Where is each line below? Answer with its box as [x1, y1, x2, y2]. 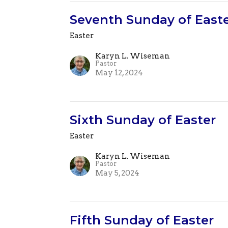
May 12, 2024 [95, 68, 144, 78]
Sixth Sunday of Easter [70, 112, 216, 128]
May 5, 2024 [95, 168, 140, 178]
